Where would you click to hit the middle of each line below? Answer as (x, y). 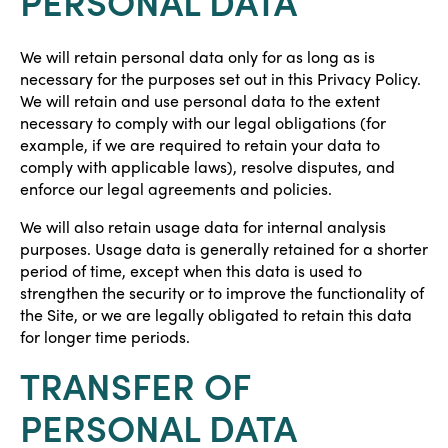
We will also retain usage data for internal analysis (203, 226)
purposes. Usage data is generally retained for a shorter (224, 248)
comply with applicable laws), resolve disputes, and (207, 166)
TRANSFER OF (135, 384)
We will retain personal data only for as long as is (197, 56)
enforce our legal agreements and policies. (176, 188)
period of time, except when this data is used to (191, 270)
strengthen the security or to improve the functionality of (222, 292)
